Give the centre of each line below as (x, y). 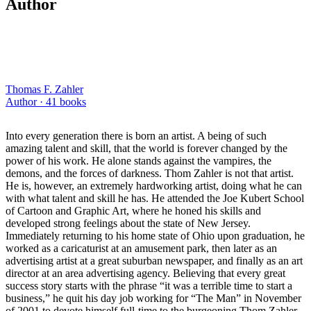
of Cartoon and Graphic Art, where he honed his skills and (133, 210)
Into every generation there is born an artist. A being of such (136, 135)
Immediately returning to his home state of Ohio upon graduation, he (155, 235)
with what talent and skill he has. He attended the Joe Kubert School (155, 198)
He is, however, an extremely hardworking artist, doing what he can (154, 185)
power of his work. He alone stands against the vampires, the (138, 160)
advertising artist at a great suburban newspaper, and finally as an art (154, 260)
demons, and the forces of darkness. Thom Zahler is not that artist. (150, 173)
